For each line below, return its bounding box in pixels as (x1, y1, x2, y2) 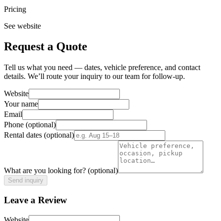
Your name (4, 100, 38, 109)
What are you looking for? (4, 166, 88, 175)
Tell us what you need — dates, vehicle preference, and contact (4, 63, 200, 72)
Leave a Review (4, 195, 67, 206)
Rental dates (4, 131, 44, 140)
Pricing (4, 4, 26, 13)
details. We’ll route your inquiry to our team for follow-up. (4, 72, 185, 81)
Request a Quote (4, 40, 87, 53)
